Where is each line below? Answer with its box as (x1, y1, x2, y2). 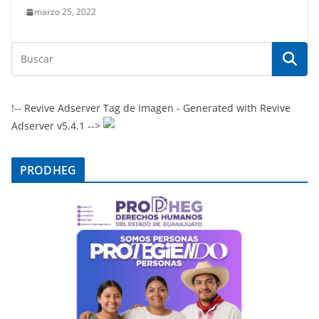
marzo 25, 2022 (34, 6, 96, 19)
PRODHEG (20, 162, 77, 179)
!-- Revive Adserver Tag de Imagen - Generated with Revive (11, 101, 291, 115)
